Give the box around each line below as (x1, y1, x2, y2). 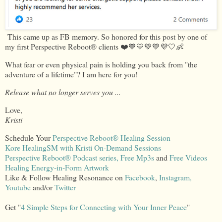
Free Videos (169, 152, 207, 163)
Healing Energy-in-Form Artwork (5, 162, 109, 172)
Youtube (5, 181, 31, 192)
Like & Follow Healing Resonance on (5, 171, 125, 182)
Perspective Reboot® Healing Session (53, 132, 170, 143)
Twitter (55, 181, 76, 192)
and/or (31, 181, 55, 192)
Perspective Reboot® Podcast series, (5, 152, 120, 163)
